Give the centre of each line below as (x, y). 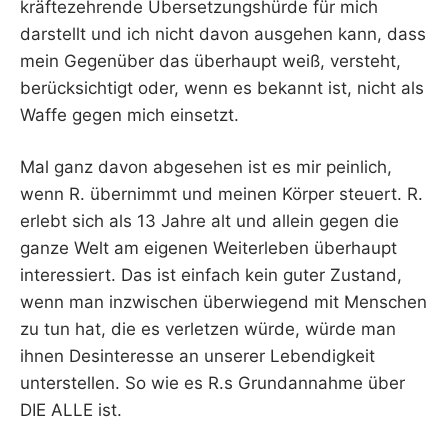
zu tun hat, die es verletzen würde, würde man (208, 329)
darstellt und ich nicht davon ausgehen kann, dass (223, 33)
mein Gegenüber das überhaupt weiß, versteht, (210, 60)
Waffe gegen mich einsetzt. (129, 114)
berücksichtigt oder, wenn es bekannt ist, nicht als (222, 87)
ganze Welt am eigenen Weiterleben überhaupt (208, 248)
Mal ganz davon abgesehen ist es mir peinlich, (206, 167)
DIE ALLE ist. (71, 410)
